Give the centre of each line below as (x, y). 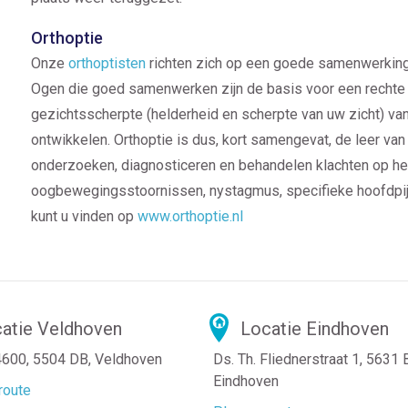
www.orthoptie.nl (190, 216)
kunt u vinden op (84, 216)
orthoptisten (107, 63)
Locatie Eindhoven (315, 329)
